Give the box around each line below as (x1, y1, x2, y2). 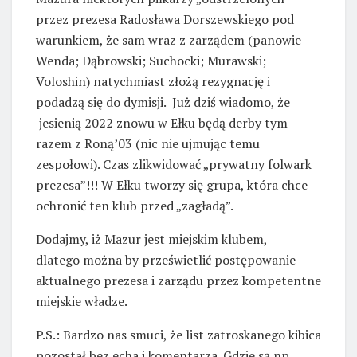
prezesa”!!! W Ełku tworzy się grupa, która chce (36, 176, 308, 194)
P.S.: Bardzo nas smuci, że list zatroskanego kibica (36, 326, 321, 344)
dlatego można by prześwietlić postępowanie (36, 251, 296, 269)
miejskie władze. (36, 292, 127, 311)
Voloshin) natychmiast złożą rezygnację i (36, 73, 270, 91)
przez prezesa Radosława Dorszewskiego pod (36, 10, 294, 29)
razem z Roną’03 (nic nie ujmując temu (36, 135, 260, 153)
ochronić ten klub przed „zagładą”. (36, 197, 233, 215)
